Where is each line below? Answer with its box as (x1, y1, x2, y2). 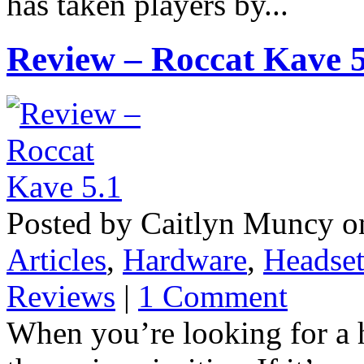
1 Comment (138, 279, 288, 314)
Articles (6, 242, 106, 278)
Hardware (123, 242, 247, 278)
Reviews (6, 279, 115, 314)
